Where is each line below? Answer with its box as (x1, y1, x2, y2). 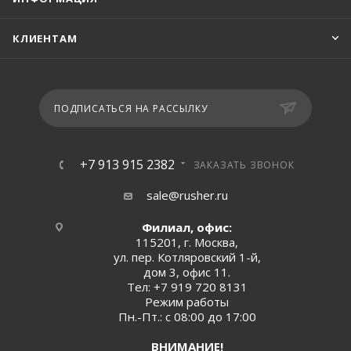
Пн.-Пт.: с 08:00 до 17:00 (118, 309, 256, 324)
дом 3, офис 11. (143, 264, 230, 280)
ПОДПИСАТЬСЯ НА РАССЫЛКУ (54, 102, 208, 115)
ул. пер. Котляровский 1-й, (113, 249, 261, 265)
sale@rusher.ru (146, 187, 228, 203)
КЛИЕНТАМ (13, 31, 78, 45)
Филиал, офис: (142, 219, 232, 235)
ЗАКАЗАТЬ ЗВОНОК (193, 158, 295, 172)
